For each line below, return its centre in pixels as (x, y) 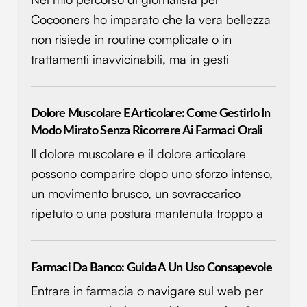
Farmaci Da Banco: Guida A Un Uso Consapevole (151, 267)
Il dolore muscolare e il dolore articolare (138, 154)
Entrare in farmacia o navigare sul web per (147, 290)
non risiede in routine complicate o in (131, 39)
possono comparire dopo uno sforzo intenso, (152, 174)
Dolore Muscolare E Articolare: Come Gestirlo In (151, 113)
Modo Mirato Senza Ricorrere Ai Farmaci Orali (147, 130)
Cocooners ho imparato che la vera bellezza (151, 20)
